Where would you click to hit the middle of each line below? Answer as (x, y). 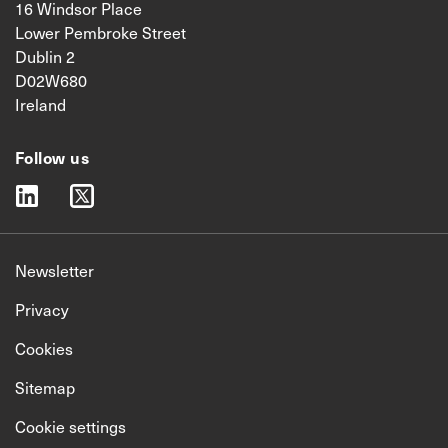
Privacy (42, 309)
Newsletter (54, 270)
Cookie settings (70, 426)
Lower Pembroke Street (100, 32)
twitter (92, 194)
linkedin (42, 194)
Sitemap (45, 387)
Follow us (52, 157)
